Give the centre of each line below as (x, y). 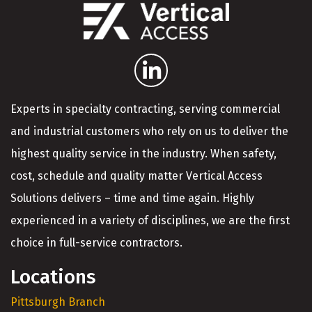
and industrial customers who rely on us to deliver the (149, 131)
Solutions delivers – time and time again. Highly (132, 198)
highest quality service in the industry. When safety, (143, 153)
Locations (53, 276)
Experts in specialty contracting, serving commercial (145, 109)
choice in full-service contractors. (96, 242)
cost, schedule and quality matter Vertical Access (136, 175)
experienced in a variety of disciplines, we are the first (150, 220)
